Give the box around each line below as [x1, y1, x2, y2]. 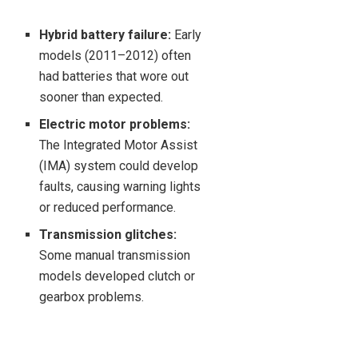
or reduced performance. [39, 200, 177, 216]
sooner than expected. [39, 89, 164, 105]
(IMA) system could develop [39, 158, 199, 174]
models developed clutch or [39, 268, 196, 284]
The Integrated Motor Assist [39, 137, 198, 153]
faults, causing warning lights [39, 179, 201, 195]
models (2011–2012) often [39, 48, 192, 64]
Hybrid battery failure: [39, 27, 172, 43]
